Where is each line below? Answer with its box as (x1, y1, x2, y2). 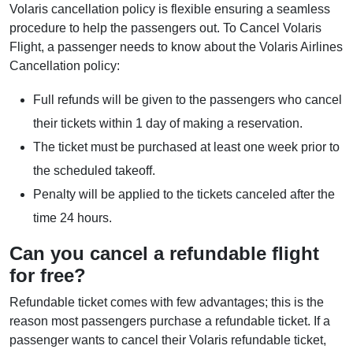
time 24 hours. (33, 211, 115, 225)
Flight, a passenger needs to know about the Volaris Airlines (9, 40, 343, 54)
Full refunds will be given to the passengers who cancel (33, 93, 342, 107)
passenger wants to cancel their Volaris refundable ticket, (9, 333, 326, 347)
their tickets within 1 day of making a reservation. (33, 117, 306, 131)
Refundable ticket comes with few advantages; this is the (9, 295, 324, 310)
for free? (9, 265, 91, 287)
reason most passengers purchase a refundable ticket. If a (9, 314, 330, 329)
